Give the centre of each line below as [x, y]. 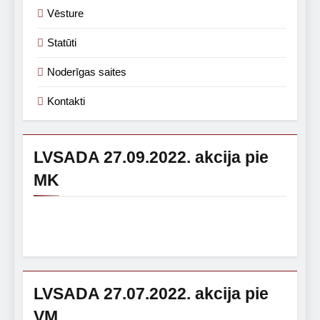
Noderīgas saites [87, 71]
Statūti [62, 42]
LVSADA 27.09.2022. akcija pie [151, 157]
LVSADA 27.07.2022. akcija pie [151, 293]
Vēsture [65, 13]
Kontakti [66, 101]
